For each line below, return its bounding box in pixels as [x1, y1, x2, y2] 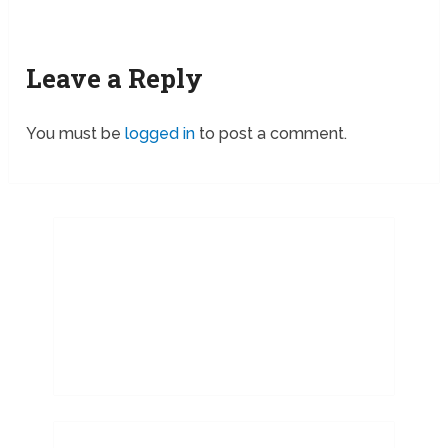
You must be [26, 123, 126, 143]
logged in [125, 123, 196, 143]
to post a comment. [195, 123, 348, 143]
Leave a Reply [26, 60, 204, 95]
